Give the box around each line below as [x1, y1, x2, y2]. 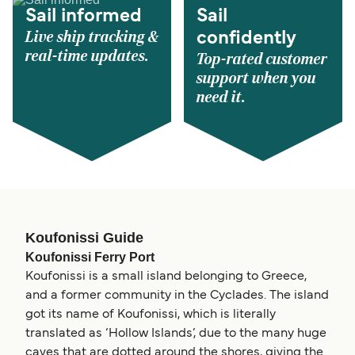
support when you [197, 68, 316, 88]
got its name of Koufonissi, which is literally [25, 308, 276, 320]
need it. [197, 87, 246, 107]
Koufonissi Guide [25, 229, 143, 246]
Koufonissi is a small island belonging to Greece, [25, 270, 307, 282]
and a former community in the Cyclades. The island [25, 289, 329, 301]
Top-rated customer [197, 49, 327, 69]
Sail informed [25, 7, 142, 25]
